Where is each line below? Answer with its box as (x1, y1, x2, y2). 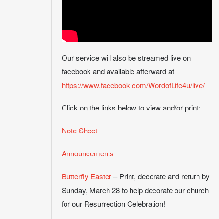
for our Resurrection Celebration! (62, 198, 165, 209)
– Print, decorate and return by (111, 171, 210, 181)
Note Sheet (62, 125, 97, 136)
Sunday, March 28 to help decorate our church (62, 184, 209, 195)
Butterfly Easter (62, 171, 111, 181)
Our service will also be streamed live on (62, 52, 191, 63)
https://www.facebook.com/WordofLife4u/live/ (62, 79, 205, 90)
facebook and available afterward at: (62, 66, 176, 76)
